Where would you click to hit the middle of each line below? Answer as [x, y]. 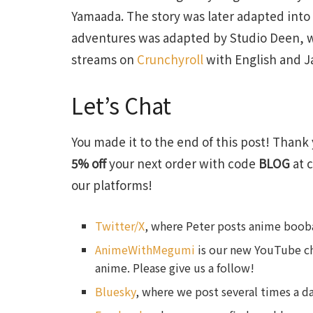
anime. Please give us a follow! [175, 267]
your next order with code [182, 163]
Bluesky [116, 291]
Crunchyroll [170, 59]
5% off [89, 163]
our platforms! [112, 185]
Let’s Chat [121, 105]
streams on [104, 59]
